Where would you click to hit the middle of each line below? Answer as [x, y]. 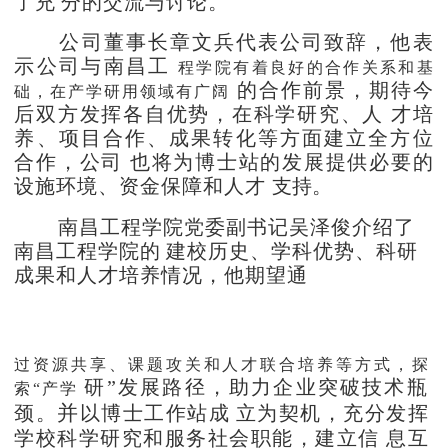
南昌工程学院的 [88, 250]
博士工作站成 [166, 412]
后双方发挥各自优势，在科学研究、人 [199, 113]
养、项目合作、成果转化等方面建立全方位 [224, 137]
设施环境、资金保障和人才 [140, 185]
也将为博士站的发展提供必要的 [281, 161]
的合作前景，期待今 [335, 89]
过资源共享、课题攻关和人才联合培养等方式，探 [221, 364]
